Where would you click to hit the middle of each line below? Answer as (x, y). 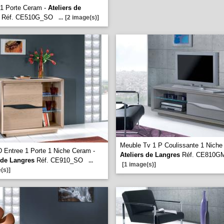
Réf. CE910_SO (59, 160)
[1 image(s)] (139, 164)
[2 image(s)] (82, 17)
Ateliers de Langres (150, 155)
